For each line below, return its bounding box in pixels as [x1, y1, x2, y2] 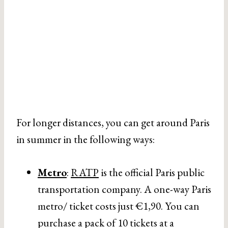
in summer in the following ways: [16, 132, 155, 146]
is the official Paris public [99, 165, 205, 179]
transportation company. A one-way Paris [38, 182, 211, 196]
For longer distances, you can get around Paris [16, 116, 210, 129]
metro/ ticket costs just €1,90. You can [38, 199, 199, 213]
